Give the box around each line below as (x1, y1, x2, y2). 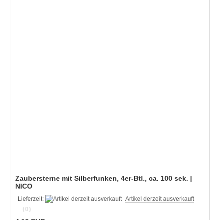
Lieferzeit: (18, 195, 45, 202)
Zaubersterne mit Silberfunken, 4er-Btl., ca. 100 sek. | (15, 174, 192, 182)
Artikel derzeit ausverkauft (125, 195, 194, 202)
